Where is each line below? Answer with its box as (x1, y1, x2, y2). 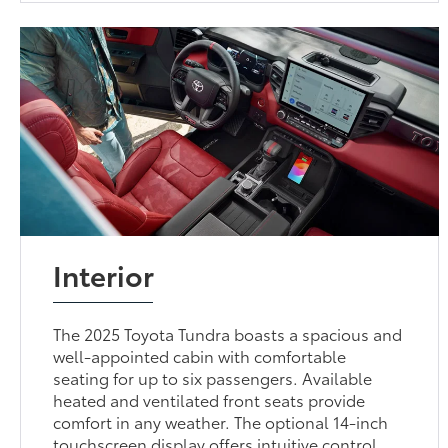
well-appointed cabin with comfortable (53, 343, 347, 367)
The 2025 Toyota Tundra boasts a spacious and (53, 321, 403, 345)
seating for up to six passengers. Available (53, 365, 373, 389)
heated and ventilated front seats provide (53, 387, 366, 411)
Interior (53, 253, 155, 294)
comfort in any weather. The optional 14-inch (53, 409, 389, 433)
